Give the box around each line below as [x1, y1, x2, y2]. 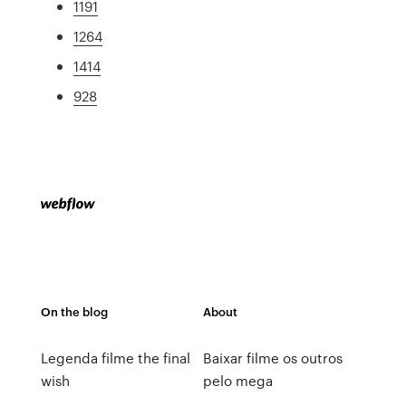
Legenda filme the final [40, 348, 190, 368]
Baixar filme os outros [202, 348, 343, 368]
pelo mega [202, 371, 273, 391]
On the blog [40, 303, 108, 320]
